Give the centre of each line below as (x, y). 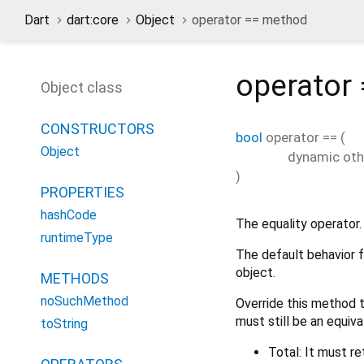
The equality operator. (299, 223)
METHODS (75, 278)
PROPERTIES (82, 192)
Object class (82, 87)
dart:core (93, 20)
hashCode (69, 215)
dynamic (314, 156)
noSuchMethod (84, 301)
